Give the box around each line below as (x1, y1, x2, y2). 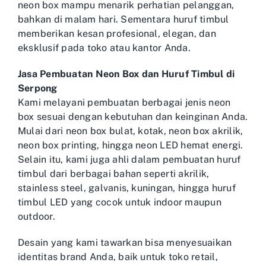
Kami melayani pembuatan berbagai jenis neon (18, 96, 231, 108)
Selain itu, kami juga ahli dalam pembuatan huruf (18, 153, 241, 165)
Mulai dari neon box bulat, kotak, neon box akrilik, (18, 125, 243, 137)
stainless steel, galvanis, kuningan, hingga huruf (18, 182, 236, 194)
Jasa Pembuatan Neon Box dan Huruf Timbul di (18, 68, 235, 80)
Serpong (18, 82, 58, 94)
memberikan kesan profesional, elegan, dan (18, 27, 216, 39)
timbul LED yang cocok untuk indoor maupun (18, 196, 221, 208)
